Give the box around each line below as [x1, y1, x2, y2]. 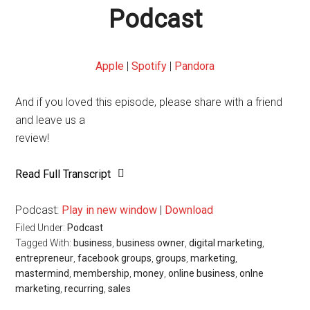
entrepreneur [15, 253, 74, 264]
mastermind [15, 268, 70, 279]
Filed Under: [15, 222, 68, 233]
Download [165, 203, 214, 217]
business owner [116, 237, 185, 248]
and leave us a [15, 113, 86, 127]
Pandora [174, 60, 215, 73]
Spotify [131, 60, 167, 73]
